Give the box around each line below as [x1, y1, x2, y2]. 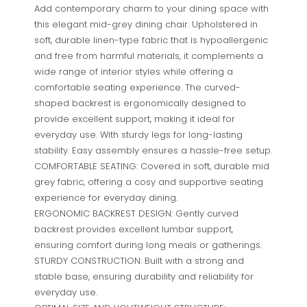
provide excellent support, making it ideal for [34, 112, 235, 125]
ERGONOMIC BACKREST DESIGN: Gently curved [34, 206, 238, 220]
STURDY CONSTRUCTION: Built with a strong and [34, 254, 244, 267]
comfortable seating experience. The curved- [34, 80, 241, 94]
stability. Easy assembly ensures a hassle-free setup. [34, 143, 272, 157]
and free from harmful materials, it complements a [34, 49, 263, 62]
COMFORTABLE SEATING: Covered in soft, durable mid [34, 159, 269, 173]
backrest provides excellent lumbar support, [34, 222, 233, 236]
